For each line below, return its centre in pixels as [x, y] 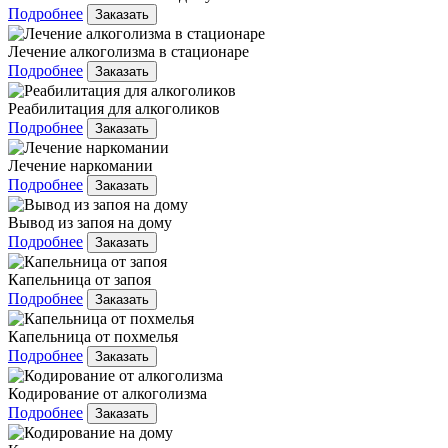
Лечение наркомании [80, 166]
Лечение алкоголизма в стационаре [128, 52]
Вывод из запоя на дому [90, 223]
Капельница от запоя [79, 280]
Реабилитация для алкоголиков [114, 109]
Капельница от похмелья [93, 337]
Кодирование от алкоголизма [107, 394]
